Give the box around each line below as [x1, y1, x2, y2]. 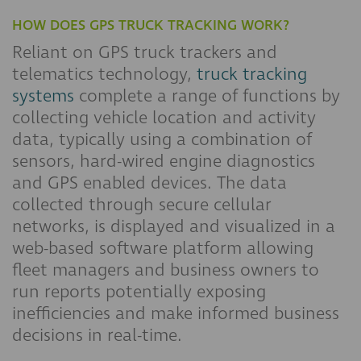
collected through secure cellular [12, 193, 272, 217]
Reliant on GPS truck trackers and [12, 40, 277, 64]
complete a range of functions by [74, 84, 340, 108]
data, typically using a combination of [12, 127, 312, 151]
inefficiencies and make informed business [12, 301, 339, 326]
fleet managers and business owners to [12, 258, 319, 282]
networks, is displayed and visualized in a [12, 214, 335, 239]
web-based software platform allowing [12, 236, 313, 260]
